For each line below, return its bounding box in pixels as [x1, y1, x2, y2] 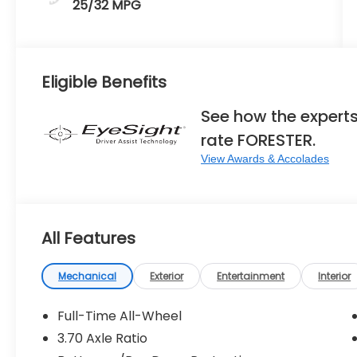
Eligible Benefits [41, 70, 167, 93]
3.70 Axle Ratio [57, 329, 148, 348]
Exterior [150, 269, 184, 284]
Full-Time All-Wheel [57, 307, 182, 326]
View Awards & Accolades [201, 151, 330, 165]
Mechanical [58, 269, 117, 284]
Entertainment [217, 269, 285, 284]
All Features [41, 227, 135, 250]
